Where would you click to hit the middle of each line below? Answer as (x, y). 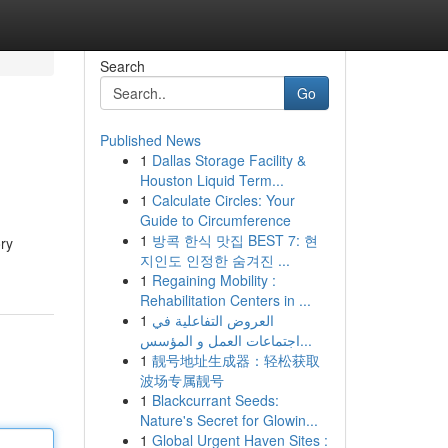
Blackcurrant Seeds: (215, 400)
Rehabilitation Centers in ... (225, 300)
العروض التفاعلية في (212, 320)
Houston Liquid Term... (211, 180)
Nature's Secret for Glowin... (228, 420)
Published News (150, 140)
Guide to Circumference (215, 220)
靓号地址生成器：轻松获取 (235, 360)
